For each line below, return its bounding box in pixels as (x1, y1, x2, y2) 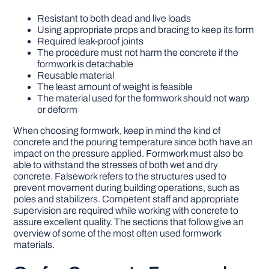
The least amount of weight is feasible (37, 82, 193, 92)
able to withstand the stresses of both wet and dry (13, 160, 219, 171)
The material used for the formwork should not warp (37, 93, 250, 104)
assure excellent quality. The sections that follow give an (13, 217, 244, 228)
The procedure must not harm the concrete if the (37, 47, 239, 58)
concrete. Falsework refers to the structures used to (13, 171, 227, 182)
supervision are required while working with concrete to (13, 205, 239, 216)
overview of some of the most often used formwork (13, 228, 222, 239)
